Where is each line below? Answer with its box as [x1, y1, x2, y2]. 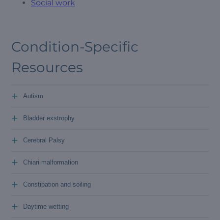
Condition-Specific [11, 38, 138, 55]
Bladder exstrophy [23, 114, 75, 122]
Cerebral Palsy [23, 137, 65, 144]
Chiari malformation [23, 159, 78, 166]
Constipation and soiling [23, 181, 91, 188]
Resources [11, 59, 83, 76]
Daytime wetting [23, 203, 69, 210]
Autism [23, 92, 43, 100]
